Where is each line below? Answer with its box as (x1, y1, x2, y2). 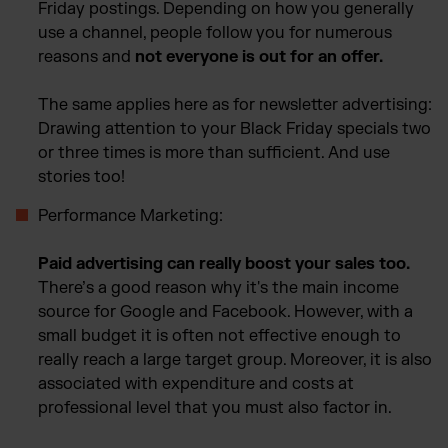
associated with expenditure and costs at (38, 373, 354, 394)
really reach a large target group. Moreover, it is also (38, 349, 432, 370)
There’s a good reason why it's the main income (38, 277, 399, 298)
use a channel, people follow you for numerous (38, 22, 392, 43)
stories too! (38, 166, 125, 187)
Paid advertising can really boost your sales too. (38, 253, 410, 274)
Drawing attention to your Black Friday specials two (38, 118, 431, 139)
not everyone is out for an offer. (135, 46, 383, 67)
